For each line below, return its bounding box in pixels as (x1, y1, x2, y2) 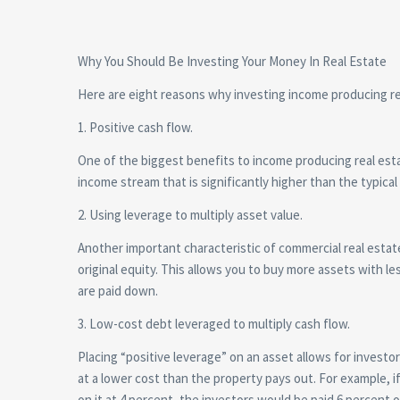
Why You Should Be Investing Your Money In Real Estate (78, 52, 387, 70)
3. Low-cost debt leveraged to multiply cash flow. (78, 314, 350, 332)
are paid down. (78, 281, 158, 299)
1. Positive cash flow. (78, 118, 193, 136)
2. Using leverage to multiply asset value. (78, 205, 303, 223)
